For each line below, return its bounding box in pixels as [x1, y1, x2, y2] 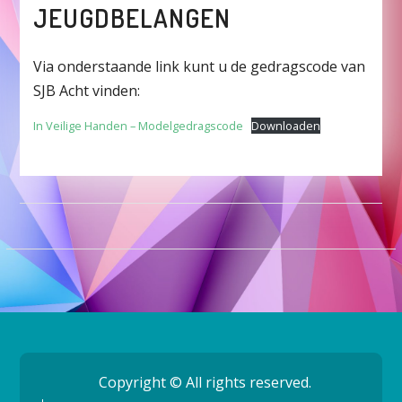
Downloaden [251, 118, 321, 135]
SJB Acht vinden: [32, 81, 140, 101]
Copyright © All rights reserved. [99, 372, 312, 393]
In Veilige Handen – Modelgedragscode [32, 118, 243, 135]
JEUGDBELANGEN [32, 2, 231, 35]
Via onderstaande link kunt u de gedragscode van [32, 57, 365, 77]
